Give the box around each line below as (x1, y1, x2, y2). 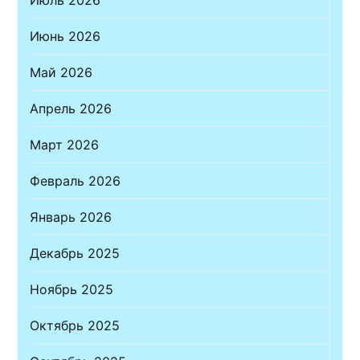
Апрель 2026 (30, 100, 112, 117)
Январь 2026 (30, 208, 112, 225)
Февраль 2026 (30, 172, 121, 189)
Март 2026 (30, 136, 100, 153)
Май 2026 (30, 63, 93, 80)
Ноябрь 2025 (30, 280, 114, 297)
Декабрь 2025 (30, 244, 121, 261)
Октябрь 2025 (30, 317, 121, 333)
